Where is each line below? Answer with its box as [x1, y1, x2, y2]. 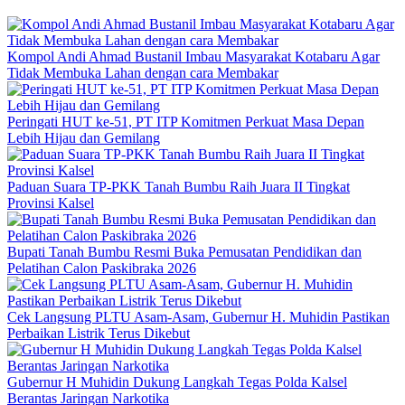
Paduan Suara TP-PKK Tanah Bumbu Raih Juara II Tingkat [7, 179, 350, 195]
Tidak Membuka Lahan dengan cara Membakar [7, 65, 278, 81]
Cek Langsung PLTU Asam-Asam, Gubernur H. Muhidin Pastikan [7, 309, 390, 325]
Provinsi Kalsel [7, 195, 94, 212]
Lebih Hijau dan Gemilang [7, 130, 160, 146]
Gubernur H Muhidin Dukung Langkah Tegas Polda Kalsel [7, 374, 347, 391]
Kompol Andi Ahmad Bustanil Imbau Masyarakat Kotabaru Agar [7, 49, 380, 65]
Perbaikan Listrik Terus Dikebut [7, 325, 190, 342]
